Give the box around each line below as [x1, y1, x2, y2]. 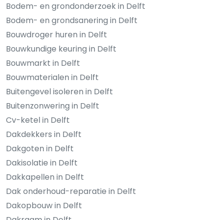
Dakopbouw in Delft [6, 200, 82, 212]
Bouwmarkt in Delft [6, 57, 80, 69]
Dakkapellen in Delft [6, 171, 84, 183]
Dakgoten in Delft [6, 143, 74, 155]
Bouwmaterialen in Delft [6, 72, 99, 83]
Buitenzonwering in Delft [6, 100, 99, 112]
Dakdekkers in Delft [6, 129, 82, 140]
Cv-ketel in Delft [6, 114, 70, 126]
